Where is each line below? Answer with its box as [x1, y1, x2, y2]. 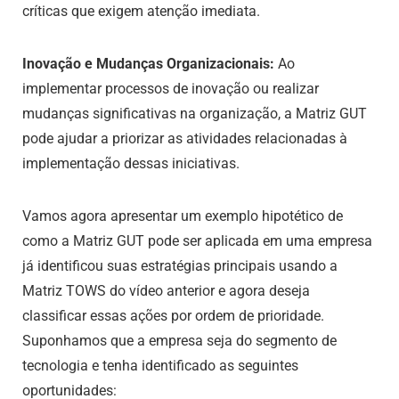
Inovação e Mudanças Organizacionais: [22, 55, 274, 72]
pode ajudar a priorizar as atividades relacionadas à [22, 130, 347, 147]
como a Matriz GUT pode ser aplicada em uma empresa [22, 232, 372, 249]
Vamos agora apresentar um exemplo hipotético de [22, 208, 343, 224]
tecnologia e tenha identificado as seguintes [22, 357, 298, 374]
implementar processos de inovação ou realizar [22, 80, 319, 97]
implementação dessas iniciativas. [22, 155, 240, 172]
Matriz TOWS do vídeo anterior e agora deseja [22, 282, 310, 299]
